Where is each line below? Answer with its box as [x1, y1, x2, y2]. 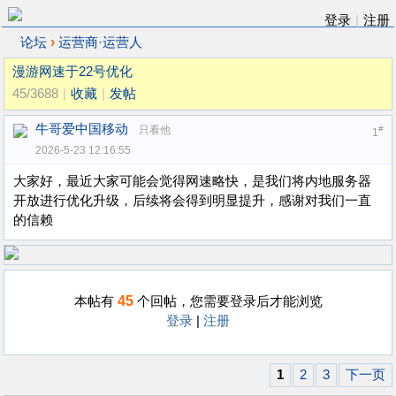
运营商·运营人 [58, 35, 142, 49]
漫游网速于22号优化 [12, 65, 133, 79]
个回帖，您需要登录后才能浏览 [133, 294, 323, 308]
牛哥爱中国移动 [35, 122, 128, 136]
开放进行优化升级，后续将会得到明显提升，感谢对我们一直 [13, 194, 371, 208]
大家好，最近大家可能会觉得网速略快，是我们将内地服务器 [13, 174, 371, 188]
